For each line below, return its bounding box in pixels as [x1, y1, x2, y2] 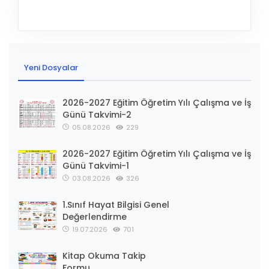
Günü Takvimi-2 [62, 109, 131, 121]
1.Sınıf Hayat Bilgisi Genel [62, 199, 169, 211]
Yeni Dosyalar [24, 62, 78, 74]
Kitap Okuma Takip [62, 250, 146, 262]
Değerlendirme [62, 211, 127, 223]
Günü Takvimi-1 [62, 160, 129, 172]
